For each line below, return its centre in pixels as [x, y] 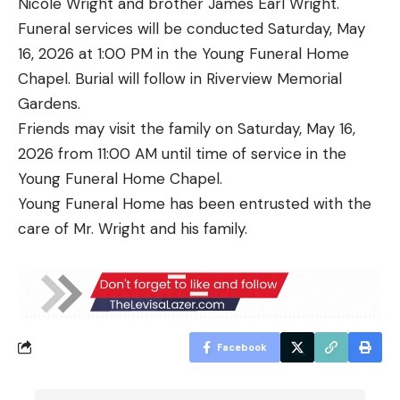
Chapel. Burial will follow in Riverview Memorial [180, 78]
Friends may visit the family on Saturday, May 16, [187, 128]
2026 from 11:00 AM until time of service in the [182, 153]
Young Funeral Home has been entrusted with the [195, 203]
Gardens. [49, 103]
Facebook [242, 347]
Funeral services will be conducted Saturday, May [192, 28]
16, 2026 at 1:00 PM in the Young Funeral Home [183, 53]
